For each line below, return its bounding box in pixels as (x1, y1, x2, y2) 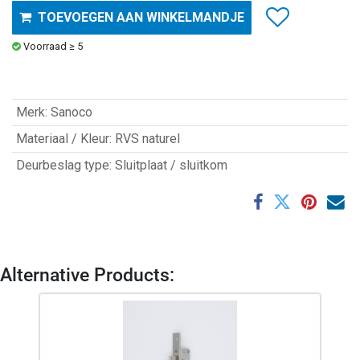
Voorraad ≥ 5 (23, 39, 83, 52)
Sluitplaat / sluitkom (114, 157, 227, 173)
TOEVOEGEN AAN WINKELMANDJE (38, 9, 244, 25)
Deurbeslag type (15, 157, 109, 173)
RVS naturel (114, 130, 180, 146)
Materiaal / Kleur (15, 130, 109, 146)
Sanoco (50, 104, 92, 120)
